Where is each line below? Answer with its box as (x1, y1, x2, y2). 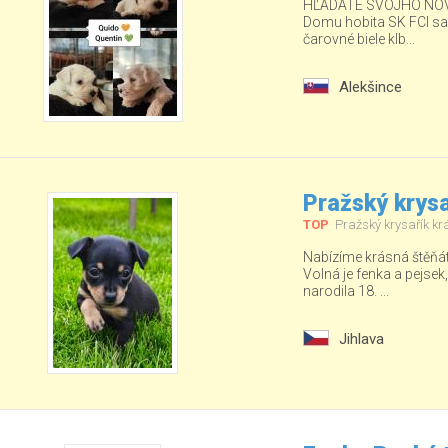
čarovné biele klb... (302, 31, 415, 47)
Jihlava (338, 330, 384, 348)
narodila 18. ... (302, 283, 389, 299)
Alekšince (338, 78, 402, 96)
